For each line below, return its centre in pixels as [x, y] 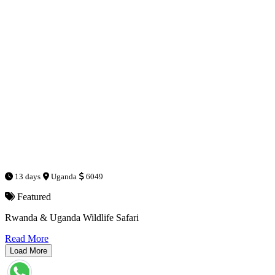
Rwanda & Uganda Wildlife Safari [72, 217]
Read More [27, 238]
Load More [29, 250]
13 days [27, 176]
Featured [33, 196]
